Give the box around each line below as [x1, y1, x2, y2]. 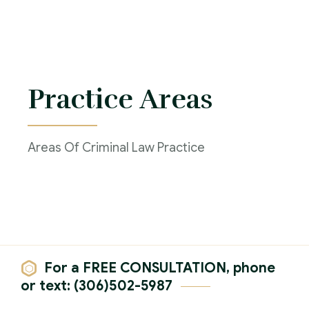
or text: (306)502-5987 [21, 277, 176, 295]
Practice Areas [28, 81, 212, 117]
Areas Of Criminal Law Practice [28, 139, 205, 155]
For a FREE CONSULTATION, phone [41, 259, 275, 277]
